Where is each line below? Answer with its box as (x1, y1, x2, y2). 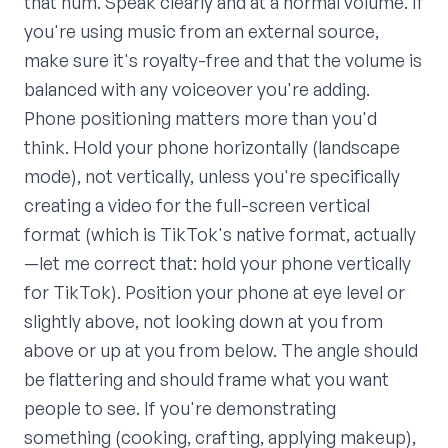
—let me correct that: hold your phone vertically (24, 252, 411, 275)
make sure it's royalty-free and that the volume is (24, 49, 422, 72)
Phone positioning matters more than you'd (24, 107, 377, 130)
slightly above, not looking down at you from (24, 310, 383, 333)
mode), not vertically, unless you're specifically (24, 165, 400, 188)
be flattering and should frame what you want (24, 368, 389, 391)
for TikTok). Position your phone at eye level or (24, 281, 405, 304)
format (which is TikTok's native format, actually (24, 223, 416, 246)
